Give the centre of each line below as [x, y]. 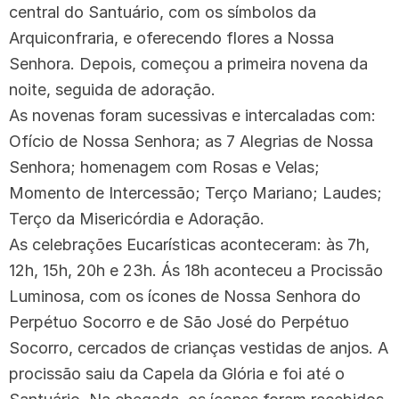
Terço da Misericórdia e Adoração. [137, 218]
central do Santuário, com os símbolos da [163, 12]
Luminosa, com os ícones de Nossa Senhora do [185, 296]
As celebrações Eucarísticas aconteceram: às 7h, [189, 244]
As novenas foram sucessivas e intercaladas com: [192, 115]
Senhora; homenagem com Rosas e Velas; [164, 167]
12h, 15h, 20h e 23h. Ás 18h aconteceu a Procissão [196, 270]
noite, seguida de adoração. [114, 89]
